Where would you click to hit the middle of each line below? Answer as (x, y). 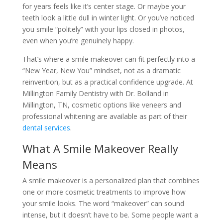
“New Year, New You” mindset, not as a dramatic (101, 70)
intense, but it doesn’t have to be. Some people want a (110, 215)
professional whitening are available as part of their (105, 116)
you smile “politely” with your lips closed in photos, (103, 29)
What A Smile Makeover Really (100, 148)
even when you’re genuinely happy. (78, 41)
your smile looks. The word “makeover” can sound (103, 203)
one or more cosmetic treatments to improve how (104, 192)
